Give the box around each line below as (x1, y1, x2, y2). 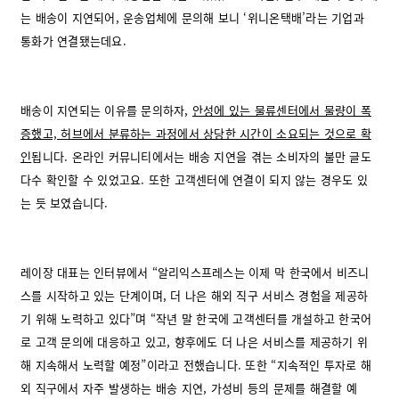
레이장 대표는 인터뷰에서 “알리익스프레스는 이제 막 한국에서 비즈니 (20, 264, 370, 281)
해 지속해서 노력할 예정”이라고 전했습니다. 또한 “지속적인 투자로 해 (20, 356, 372, 374)
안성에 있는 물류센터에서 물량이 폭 (191, 102, 371, 119)
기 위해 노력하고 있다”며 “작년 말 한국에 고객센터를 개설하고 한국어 (20, 310, 372, 328)
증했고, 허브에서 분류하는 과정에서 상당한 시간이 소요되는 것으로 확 (20, 125, 371, 142)
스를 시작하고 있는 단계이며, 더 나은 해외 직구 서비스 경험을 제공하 (20, 287, 369, 305)
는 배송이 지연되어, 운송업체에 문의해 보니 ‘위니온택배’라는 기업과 (20, 9, 364, 27)
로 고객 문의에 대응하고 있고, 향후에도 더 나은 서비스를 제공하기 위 (20, 333, 369, 351)
